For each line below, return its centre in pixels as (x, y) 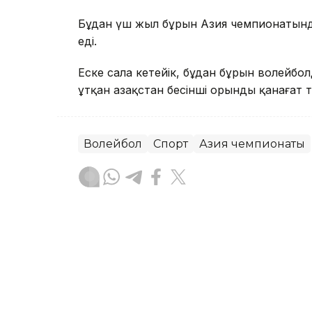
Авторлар (151, 257)
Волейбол (113, 143)
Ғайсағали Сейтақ (173, 240)
